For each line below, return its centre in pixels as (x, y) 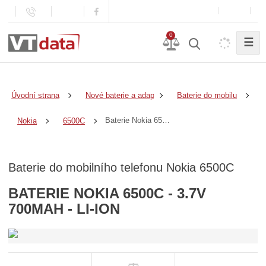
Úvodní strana (36, 95)
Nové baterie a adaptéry (127, 95)
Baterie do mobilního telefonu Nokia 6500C (121, 167)
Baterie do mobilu (207, 95)
